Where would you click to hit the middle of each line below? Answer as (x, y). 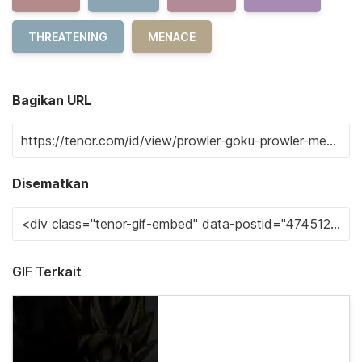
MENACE (172, 37)
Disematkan (51, 184)
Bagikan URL (52, 101)
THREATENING (68, 37)
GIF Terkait (47, 272)
